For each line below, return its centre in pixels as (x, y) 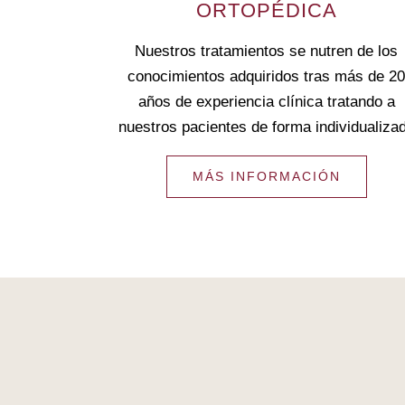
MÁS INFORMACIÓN (266, 176)
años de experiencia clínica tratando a (266, 102)
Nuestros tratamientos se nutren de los (267, 51)
